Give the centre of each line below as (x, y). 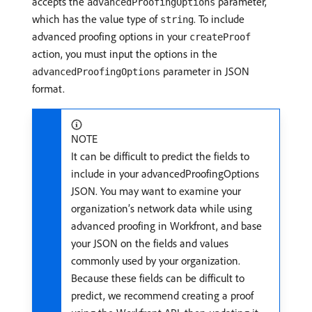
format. (48, 88)
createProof (220, 37)
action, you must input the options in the (125, 54)
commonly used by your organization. (156, 260)
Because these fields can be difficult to (158, 278)
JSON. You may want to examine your (156, 191)
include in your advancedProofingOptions (165, 173)
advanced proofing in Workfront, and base (166, 226)
